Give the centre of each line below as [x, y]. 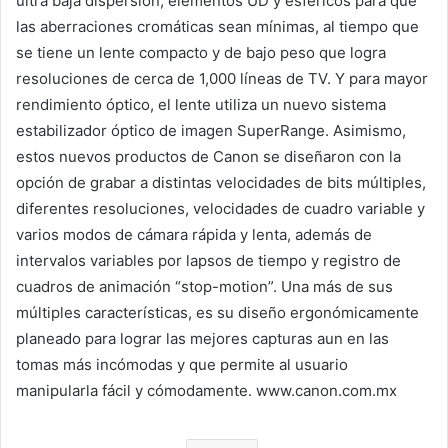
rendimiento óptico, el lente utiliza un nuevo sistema [201, 104]
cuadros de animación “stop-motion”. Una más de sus [204, 286]
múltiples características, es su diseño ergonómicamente [217, 312]
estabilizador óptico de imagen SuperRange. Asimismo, [211, 130]
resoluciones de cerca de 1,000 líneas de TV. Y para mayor [222, 78]
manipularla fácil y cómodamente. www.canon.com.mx [206, 390]
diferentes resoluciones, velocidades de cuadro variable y [220, 208]
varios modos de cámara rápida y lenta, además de [194, 234]
